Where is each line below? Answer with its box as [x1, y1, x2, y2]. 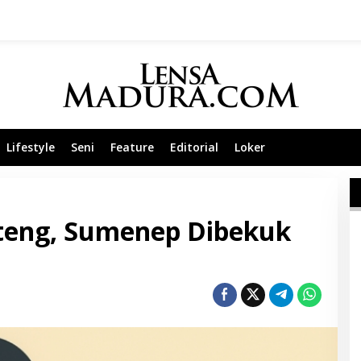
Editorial [170, 139, 218, 155]
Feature [110, 139, 154, 155]
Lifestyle [6, 139, 55, 155]
